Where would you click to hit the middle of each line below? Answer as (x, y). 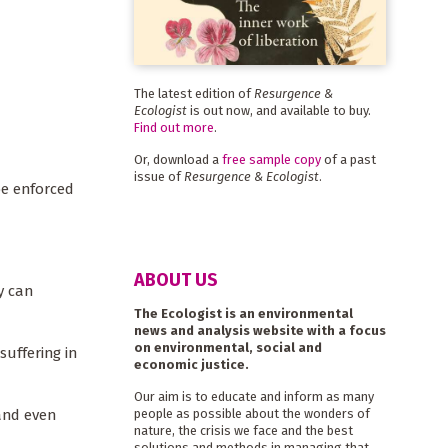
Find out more (173, 127)
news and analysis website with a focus (259, 331)
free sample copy (271, 159)
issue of (158, 176)
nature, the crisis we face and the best (243, 431)
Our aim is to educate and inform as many (253, 397)
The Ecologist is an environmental (243, 314)
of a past (348, 159)
